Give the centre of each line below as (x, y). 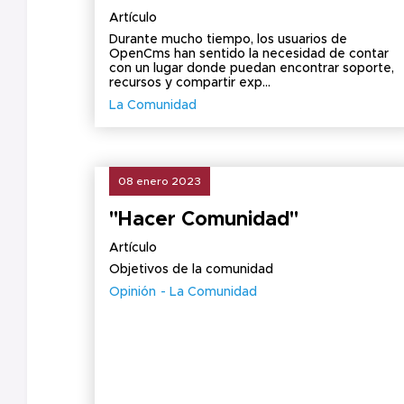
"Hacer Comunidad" (204, 220)
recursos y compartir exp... (190, 83)
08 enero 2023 (160, 181)
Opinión (133, 292)
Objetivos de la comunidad (191, 270)
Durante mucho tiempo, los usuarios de (228, 40)
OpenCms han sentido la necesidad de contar (249, 54)
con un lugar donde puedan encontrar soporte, (252, 69)
